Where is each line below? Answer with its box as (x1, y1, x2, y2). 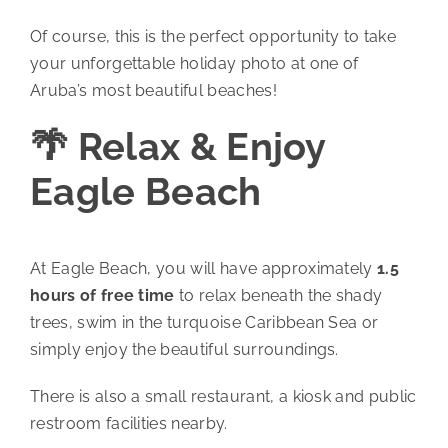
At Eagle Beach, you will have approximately (29, 259, 378, 279)
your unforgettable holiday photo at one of (29, 53, 359, 73)
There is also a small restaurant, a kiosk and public (29, 387, 417, 407)
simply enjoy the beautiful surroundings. (29, 340, 339, 360)
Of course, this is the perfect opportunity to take (29, 26, 396, 46)
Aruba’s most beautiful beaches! (29, 80, 277, 100)
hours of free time (29, 286, 175, 306)
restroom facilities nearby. (29, 414, 228, 434)
